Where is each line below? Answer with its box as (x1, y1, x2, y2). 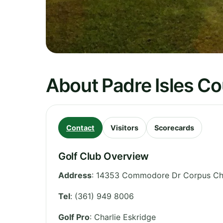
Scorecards (154, 123, 194, 132)
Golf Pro (58, 212, 90, 222)
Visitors (111, 123, 138, 132)
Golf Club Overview (58, 150, 149, 162)
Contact (66, 123, 95, 132)
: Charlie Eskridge (90, 212, 156, 222)
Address (58, 170, 92, 180)
